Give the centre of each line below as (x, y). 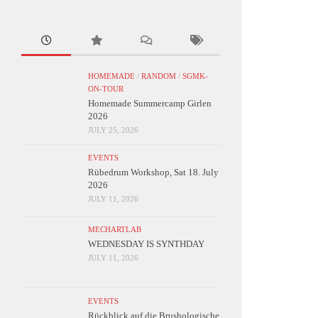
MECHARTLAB (115, 230)
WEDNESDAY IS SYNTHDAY (146, 244)
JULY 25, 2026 (113, 131)
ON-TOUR (106, 89)
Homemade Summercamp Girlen (150, 104)
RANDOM (159, 77)
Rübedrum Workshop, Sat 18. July (153, 172)
